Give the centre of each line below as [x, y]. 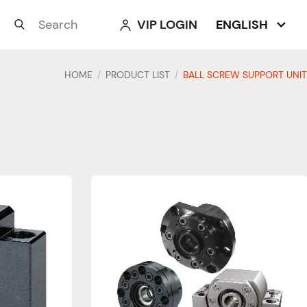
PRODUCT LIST [138, 75]
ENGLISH [242, 25]
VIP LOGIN [167, 25]
